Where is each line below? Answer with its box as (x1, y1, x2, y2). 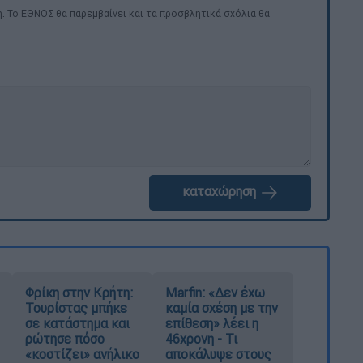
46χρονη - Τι (165, 330, 238, 347)
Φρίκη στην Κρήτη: (24, 284, 133, 301)
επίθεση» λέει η (165, 314, 259, 331)
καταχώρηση (181, 182, 259, 199)
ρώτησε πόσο (24, 330, 105, 347)
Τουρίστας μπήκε (24, 299, 127, 316)
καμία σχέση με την (165, 299, 279, 316)
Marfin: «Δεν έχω (165, 284, 266, 301)
